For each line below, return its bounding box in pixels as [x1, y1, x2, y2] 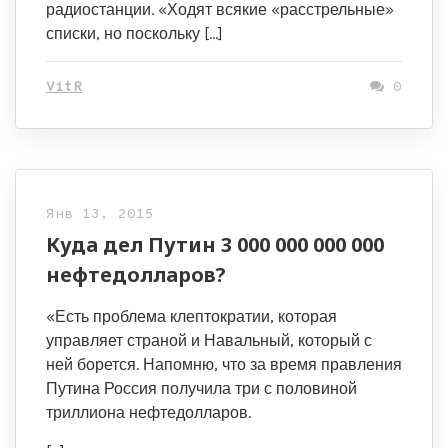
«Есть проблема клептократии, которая [46, 306, 337, 326]
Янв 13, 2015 [46, 205, 154, 223]
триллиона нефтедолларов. [46, 402, 251, 422]
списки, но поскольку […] [46, 23, 223, 43]
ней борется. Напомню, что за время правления [46, 354, 402, 374]
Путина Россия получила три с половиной [46, 378, 357, 398]
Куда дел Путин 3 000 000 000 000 [46, 230, 384, 258]
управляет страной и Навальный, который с [46, 330, 372, 350]
